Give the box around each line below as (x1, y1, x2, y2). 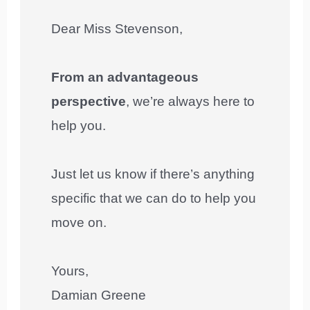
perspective (51, 93, 127, 109)
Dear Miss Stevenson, (51, 21, 183, 36)
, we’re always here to (126, 93, 255, 109)
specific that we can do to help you (51, 190, 257, 206)
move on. (51, 215, 107, 230)
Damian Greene (51, 287, 147, 302)
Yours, (51, 263, 89, 278)
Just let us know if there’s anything (51, 166, 255, 181)
